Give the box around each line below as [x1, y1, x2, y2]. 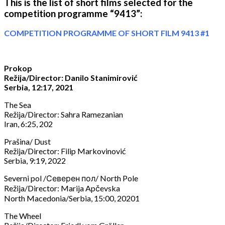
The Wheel [4, 211, 41, 221]
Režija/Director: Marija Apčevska [4, 183, 120, 193]
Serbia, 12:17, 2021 [4, 82, 73, 92]
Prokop [4, 63, 32, 73]
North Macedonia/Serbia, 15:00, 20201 [4, 193, 140, 203]
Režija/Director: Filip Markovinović [4, 146, 126, 156]
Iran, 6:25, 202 [4, 119, 53, 129]
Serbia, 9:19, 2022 [4, 156, 66, 166]
